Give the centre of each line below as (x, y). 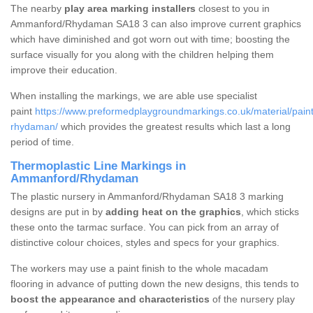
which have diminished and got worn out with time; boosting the (150, 39)
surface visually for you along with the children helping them (142, 55)
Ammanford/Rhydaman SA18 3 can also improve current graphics (156, 24)
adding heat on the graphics (173, 212)
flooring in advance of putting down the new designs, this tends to (155, 284)
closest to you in (233, 9)
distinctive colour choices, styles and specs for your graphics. (145, 243)
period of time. (44, 142)
